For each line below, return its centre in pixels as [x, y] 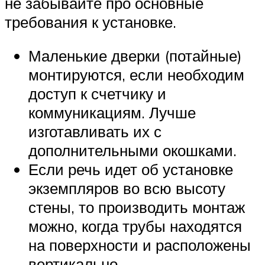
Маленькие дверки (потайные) [135, 56]
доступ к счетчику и [97, 94]
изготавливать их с [95, 132]
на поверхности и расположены [140, 245]
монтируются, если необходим [136, 75]
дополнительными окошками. [132, 151]
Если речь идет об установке [131, 169]
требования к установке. [91, 22]
